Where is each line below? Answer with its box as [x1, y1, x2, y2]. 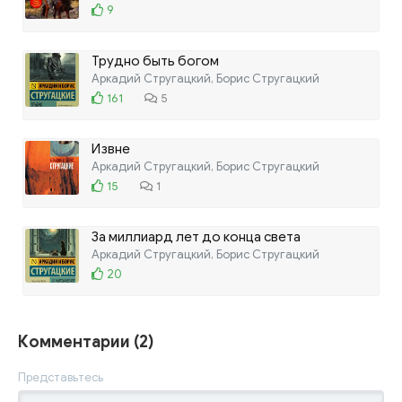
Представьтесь [18, 369, 103, 385]
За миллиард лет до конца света [92, 228, 301, 245]
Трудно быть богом [92, 52, 219, 69]
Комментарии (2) [18, 331, 154, 352]
